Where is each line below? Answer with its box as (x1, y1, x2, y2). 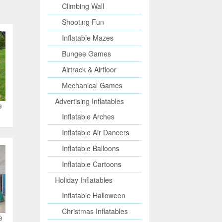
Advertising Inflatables (55, 96, 124, 106)
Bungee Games (62, 49, 111, 58)
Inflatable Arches (62, 111, 114, 121)
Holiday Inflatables (55, 175, 112, 185)
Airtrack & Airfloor (62, 64, 116, 74)
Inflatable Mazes (62, 33, 113, 43)
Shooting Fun (62, 17, 104, 27)
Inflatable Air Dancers (62, 127, 129, 137)
